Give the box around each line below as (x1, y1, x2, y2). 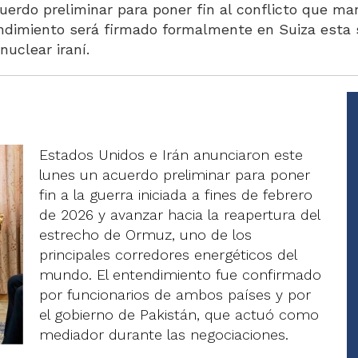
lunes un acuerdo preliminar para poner (39, 166, 310, 183)
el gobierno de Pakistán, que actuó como (39, 306, 319, 323)
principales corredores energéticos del (39, 246, 296, 263)
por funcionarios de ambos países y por (39, 286, 311, 303)
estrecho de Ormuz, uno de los (39, 226, 252, 243)
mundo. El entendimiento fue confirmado (39, 266, 321, 283)
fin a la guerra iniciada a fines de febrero (39, 186, 312, 203)
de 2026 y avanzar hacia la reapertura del (39, 206, 320, 223)
